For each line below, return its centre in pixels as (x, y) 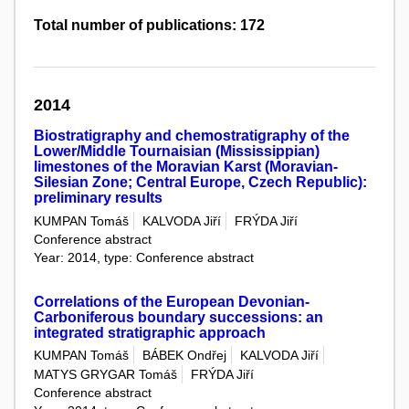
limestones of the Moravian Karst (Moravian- (186, 167)
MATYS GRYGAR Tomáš (105, 375)
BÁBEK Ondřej (184, 355)
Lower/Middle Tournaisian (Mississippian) (177, 152)
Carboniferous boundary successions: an (178, 317)
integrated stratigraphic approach (150, 332)
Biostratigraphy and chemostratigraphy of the (192, 136)
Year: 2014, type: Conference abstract (144, 257)
